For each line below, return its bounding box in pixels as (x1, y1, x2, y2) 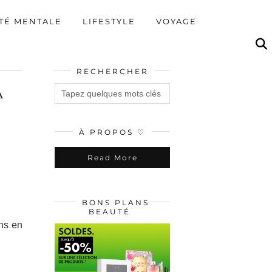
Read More (87, 153, 138, 162)
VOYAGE (156, 16, 197, 26)
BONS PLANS (81, 198, 149, 207)
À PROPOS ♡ (79, 127, 146, 137)
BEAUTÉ (88, 207, 131, 216)
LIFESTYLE (83, 16, 135, 26)
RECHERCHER (76, 67, 149, 76)
